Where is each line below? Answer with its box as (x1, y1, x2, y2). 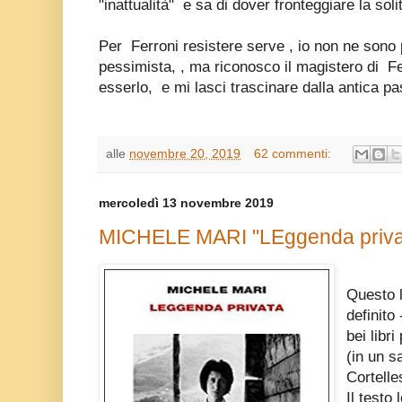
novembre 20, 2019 (129, 146, 240, 161)
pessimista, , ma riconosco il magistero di (99, 57, 383, 75)
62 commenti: (253, 146, 335, 161)
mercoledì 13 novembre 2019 (99, 196, 274, 211)
